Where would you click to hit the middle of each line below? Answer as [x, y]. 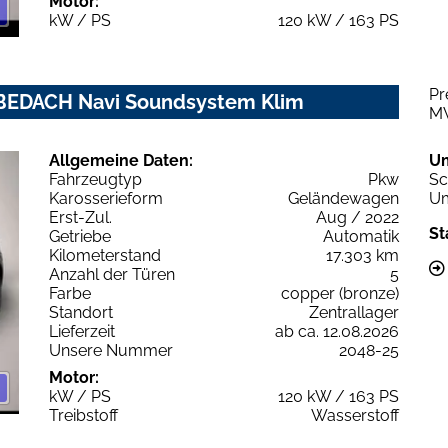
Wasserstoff [355, 416]
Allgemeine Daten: [121, 161]
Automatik [361, 237]
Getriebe [80, 237]
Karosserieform [106, 199]
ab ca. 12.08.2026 [337, 332]
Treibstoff [83, 416]
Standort [81, 313]
